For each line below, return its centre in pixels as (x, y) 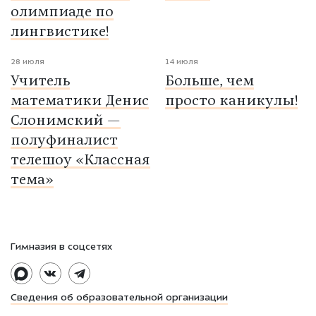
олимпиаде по (62, 13)
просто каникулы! (231, 101)
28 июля (28, 63)
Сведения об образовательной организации (119, 299)
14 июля (182, 63)
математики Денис (80, 101)
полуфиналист (64, 141)
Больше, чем (209, 81)
